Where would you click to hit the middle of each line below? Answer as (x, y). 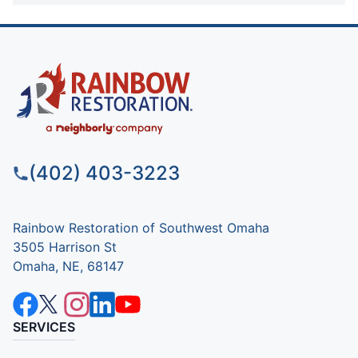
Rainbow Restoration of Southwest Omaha (141, 227)
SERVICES (44, 326)
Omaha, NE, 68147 (68, 266)
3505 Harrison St (65, 247)
